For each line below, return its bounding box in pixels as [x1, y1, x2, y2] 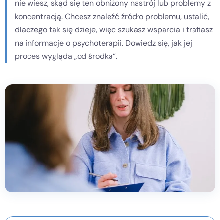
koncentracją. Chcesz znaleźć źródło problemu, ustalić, [15, 11, 209, 22]
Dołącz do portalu [80, 43, 140, 52]
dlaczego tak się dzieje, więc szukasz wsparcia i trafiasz [15, 25, 213, 35]
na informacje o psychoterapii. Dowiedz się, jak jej [15, 38, 192, 48]
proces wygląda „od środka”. [15, 51, 117, 61]
